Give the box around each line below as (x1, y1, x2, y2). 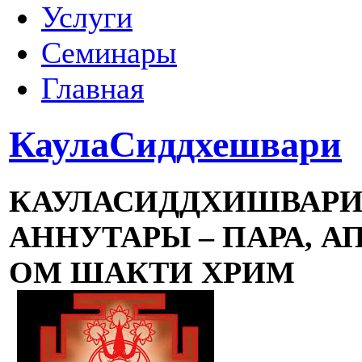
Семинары (41, 35, 177, 69)
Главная (41, 70, 144, 105)
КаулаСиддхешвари (9, 124, 342, 166)
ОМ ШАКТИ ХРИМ (9, 255, 295, 289)
